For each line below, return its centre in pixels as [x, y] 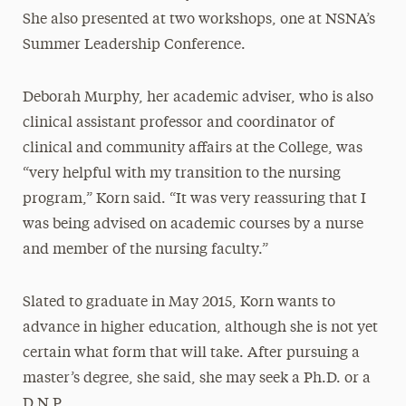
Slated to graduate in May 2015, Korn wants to [179, 303]
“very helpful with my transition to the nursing [181, 174]
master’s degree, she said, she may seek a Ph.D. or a [196, 379]
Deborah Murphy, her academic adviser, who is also [198, 98]
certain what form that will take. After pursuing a [191, 353]
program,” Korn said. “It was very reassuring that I [194, 199]
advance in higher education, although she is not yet [200, 328]
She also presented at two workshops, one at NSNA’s [198, 20]
